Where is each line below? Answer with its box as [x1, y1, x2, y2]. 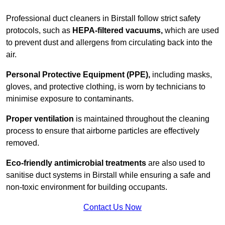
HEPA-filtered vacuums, [72, 26, 165, 35]
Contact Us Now [83, 203, 142, 212]
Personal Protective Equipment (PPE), [6, 70, 150, 79]
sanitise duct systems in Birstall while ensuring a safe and [6, 171, 210, 180]
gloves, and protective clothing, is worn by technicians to [6, 82, 205, 91]
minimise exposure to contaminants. [6, 94, 134, 103]
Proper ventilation [6, 115, 74, 124]
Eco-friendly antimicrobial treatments [6, 159, 146, 168]
